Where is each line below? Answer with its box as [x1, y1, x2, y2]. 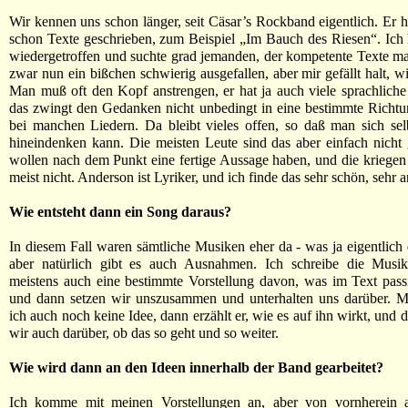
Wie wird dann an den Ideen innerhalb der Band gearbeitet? [9, 360, 383, 375]
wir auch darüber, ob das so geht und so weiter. [9, 325, 279, 341]
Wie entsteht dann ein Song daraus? [9, 204, 231, 219]
